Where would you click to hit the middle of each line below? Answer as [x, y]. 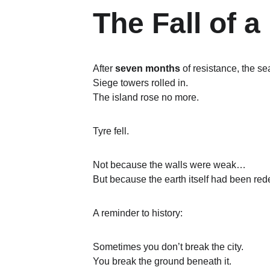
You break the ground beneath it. [162, 261]
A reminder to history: [138, 213]
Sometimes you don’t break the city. [168, 247]
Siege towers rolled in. [140, 83]
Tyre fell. [111, 131]
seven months [148, 68]
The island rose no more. [146, 97]
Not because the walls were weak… [169, 165]
